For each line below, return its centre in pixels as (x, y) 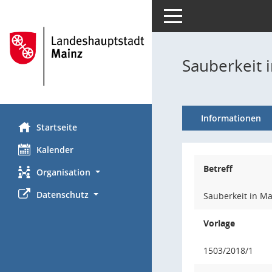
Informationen (231, 118)
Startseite (57, 127)
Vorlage (219, 223)
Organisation (63, 172)
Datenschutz (63, 194)
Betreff (218, 168)
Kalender (55, 149)
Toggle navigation (199, 15)
